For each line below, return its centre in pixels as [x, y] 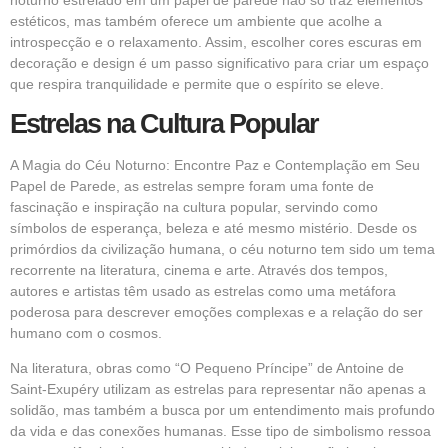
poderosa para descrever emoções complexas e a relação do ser [216, 311]
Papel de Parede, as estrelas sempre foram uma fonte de [192, 185]
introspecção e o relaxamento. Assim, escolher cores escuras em [216, 42]
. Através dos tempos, [319, 269]
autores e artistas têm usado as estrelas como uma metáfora [203, 290]
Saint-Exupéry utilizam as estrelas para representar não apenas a [218, 389]
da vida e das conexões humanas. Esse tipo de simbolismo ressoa [220, 431]
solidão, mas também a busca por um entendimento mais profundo [222, 410]
